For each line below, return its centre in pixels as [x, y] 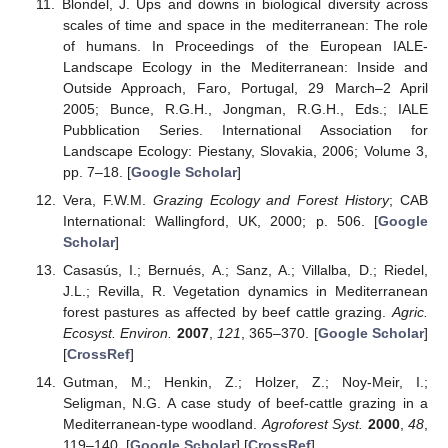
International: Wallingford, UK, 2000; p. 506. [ [220, 221]
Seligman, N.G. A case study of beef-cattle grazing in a [245, 403]
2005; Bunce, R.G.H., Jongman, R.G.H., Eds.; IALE [245, 108]
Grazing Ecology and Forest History [271, 200]
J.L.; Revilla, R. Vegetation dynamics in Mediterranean [245, 291]
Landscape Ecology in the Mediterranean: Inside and [245, 66]
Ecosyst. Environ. [117, 333]
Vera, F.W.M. [107, 200]
